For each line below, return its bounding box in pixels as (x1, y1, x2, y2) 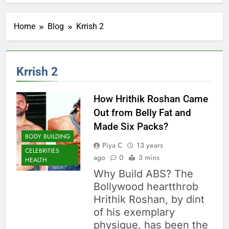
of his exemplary (93, 206, 175, 219)
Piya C (102, 140, 123, 151)
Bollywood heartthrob (93, 180, 198, 193)
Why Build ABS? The (93, 168, 193, 180)
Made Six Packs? (93, 121, 168, 133)
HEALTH (25, 155, 47, 165)
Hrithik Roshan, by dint (93, 193, 204, 206)
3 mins (138, 152, 159, 163)
